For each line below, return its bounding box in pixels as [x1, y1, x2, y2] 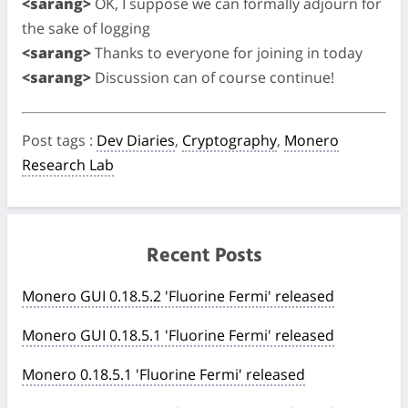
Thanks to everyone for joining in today [91, 42, 362, 63]
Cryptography [182, 129, 277, 150]
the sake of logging [22, 17, 150, 38]
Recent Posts [146, 239, 262, 272]
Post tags [22, 129, 89, 150]
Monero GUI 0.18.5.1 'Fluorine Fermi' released [22, 324, 334, 345]
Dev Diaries [97, 129, 175, 150]
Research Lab [22, 154, 114, 175]
